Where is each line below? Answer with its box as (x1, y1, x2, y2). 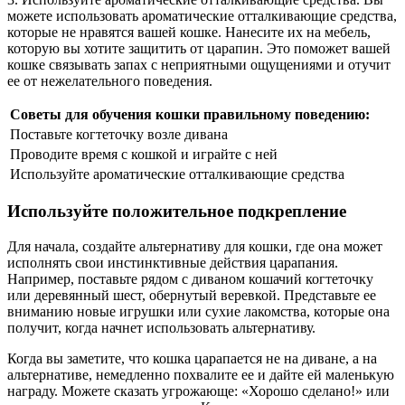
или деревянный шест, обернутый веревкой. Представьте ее (7, 287, 376, 303)
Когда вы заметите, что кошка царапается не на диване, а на (7, 350, 377, 366)
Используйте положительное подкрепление (7, 202, 346, 221)
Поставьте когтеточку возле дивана (10, 126, 228, 142)
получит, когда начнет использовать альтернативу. (7, 319, 316, 335)
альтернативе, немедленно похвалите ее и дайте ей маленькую (7, 366, 394, 382)
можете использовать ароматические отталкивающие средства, (7, 7, 397, 24)
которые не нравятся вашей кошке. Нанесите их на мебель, (7, 24, 371, 40)
